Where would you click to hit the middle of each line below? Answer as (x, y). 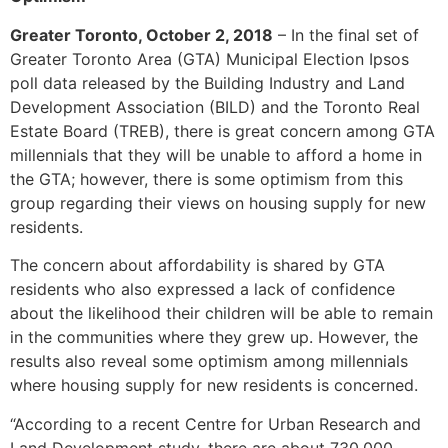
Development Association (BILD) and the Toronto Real (215, 106)
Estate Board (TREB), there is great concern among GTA (222, 130)
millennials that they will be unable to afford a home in (216, 154)
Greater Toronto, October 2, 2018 (141, 34)
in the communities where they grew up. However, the (214, 337)
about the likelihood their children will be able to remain (221, 313)
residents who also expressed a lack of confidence (202, 289)
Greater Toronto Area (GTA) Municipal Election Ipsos (209, 58)
